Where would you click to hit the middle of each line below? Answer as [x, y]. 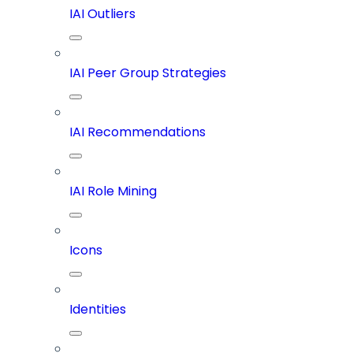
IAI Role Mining [113, 191]
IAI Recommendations [137, 132]
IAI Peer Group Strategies [148, 73]
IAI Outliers [102, 14]
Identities [98, 310]
